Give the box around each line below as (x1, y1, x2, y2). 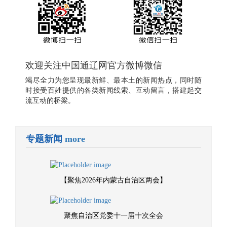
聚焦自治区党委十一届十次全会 (64, 212, 163, 219)
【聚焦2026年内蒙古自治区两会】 (60, 176, 167, 184)
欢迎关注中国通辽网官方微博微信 (25, 60, 162, 70)
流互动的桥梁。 (25, 97, 75, 104)
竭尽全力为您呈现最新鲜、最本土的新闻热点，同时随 (25, 77, 202, 84)
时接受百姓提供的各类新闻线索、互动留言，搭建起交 (25, 87, 202, 94)
